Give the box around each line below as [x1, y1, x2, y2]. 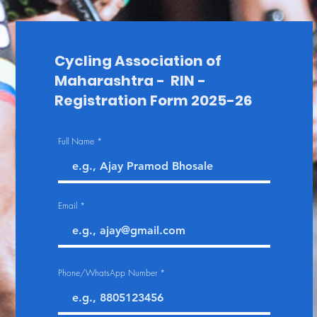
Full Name [58, 135, 94, 147]
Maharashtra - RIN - [54, 71, 206, 91]
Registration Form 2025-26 [54, 91, 252, 110]
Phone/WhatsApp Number [58, 267, 157, 279]
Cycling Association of [54, 51, 221, 71]
